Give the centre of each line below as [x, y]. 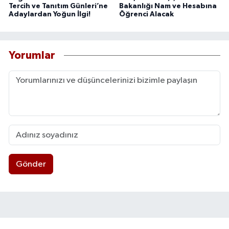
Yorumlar [32, 55]
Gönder [31, 164]
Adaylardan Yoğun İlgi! [50, 15]
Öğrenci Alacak [146, 15]
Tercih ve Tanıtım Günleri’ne [58, 6]
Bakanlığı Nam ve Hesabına [168, 6]
